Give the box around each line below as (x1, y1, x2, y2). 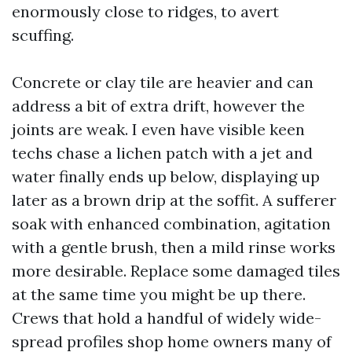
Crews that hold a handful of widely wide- (12, 308, 321, 328)
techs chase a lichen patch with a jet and (12, 143, 313, 163)
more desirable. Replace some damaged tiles (12, 261, 340, 280)
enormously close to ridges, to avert (12, 2, 279, 21)
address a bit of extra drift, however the (12, 96, 305, 115)
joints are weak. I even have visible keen (12, 119, 305, 139)
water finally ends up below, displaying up (12, 167, 320, 186)
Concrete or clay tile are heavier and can (12, 72, 313, 92)
